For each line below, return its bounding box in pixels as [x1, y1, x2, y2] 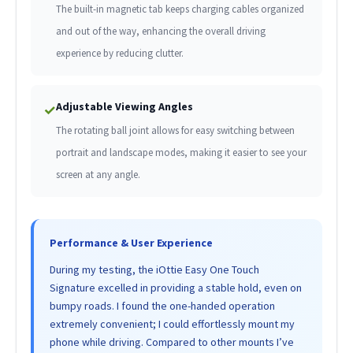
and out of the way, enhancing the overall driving [55, 24, 266, 39]
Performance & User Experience [49, 236, 213, 251]
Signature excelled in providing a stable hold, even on [49, 281, 302, 295]
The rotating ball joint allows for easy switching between [55, 124, 295, 138]
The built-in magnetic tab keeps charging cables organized [55, 2, 304, 17]
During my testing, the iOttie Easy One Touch [49, 262, 259, 277]
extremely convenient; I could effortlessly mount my [49, 317, 295, 332]
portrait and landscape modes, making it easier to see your [55, 146, 307, 160]
